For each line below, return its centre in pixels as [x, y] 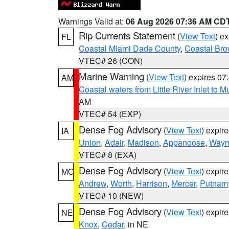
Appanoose [184, 142]
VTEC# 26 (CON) [111, 61]
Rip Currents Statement [127, 35]
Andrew [93, 183]
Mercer [184, 183]
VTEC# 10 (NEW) [111, 196]
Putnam [214, 183]
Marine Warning [111, 76]
